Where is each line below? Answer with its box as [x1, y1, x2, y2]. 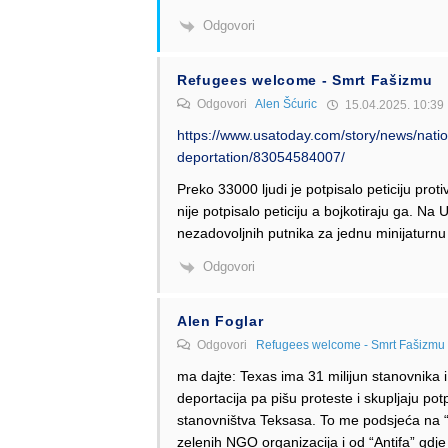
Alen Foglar [176, 312, 264, 329]
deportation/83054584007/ [176, 149, 345, 166]
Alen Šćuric [254, 97, 317, 112]
